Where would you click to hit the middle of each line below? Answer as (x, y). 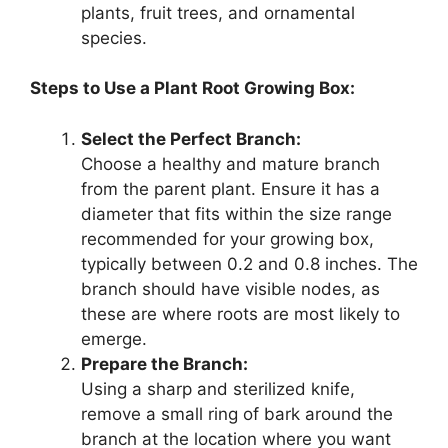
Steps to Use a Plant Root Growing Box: (192, 88)
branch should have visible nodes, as (230, 288)
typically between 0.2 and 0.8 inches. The (249, 263)
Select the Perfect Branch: (191, 138)
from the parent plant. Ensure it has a (230, 188)
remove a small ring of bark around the (237, 413)
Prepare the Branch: (164, 363)
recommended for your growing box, (227, 238)
